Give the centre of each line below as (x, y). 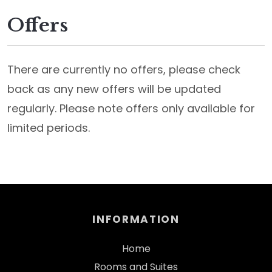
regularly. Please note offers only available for (131, 108)
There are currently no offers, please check (124, 70)
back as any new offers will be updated (114, 89)
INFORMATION (136, 219)
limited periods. (49, 128)
